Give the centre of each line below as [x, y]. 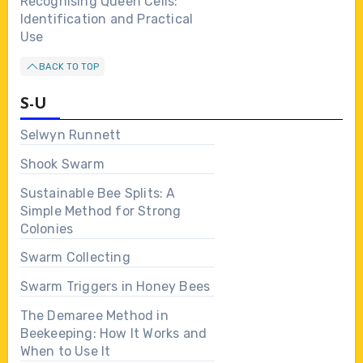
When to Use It [65, 352]
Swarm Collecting [75, 258]
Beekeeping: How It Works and [113, 334]
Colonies [47, 228]
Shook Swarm [62, 164]
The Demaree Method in [94, 316]
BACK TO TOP [68, 66]
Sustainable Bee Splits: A [98, 193]
